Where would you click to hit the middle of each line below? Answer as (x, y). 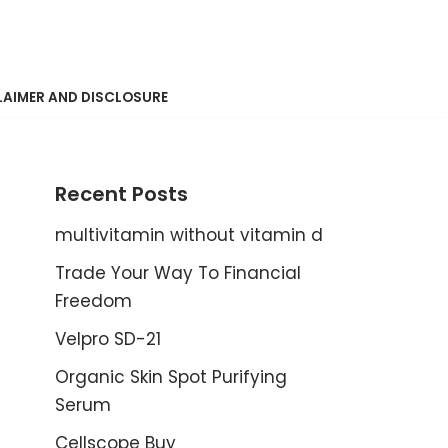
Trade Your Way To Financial (178, 273)
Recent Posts (121, 194)
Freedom (93, 301)
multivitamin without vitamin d (189, 235)
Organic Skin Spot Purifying (171, 377)
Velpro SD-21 (108, 339)
